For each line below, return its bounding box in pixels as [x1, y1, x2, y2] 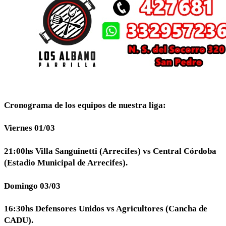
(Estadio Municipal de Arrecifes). [4, 158, 128, 168]
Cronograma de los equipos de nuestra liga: [4, 100, 166, 110]
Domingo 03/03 [4, 181, 61, 191]
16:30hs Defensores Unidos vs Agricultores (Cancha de [4, 204, 207, 214]
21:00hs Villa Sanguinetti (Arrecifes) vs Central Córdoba [4, 146, 216, 156]
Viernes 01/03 [4, 123, 55, 133]
